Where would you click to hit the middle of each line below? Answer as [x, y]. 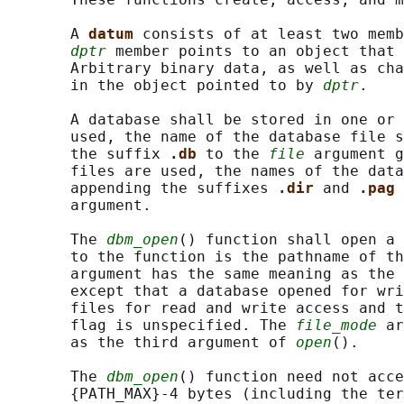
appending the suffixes [142, 188]
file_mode [336, 326]
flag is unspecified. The [151, 326]
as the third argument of [151, 343]
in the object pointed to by [165, 86]
